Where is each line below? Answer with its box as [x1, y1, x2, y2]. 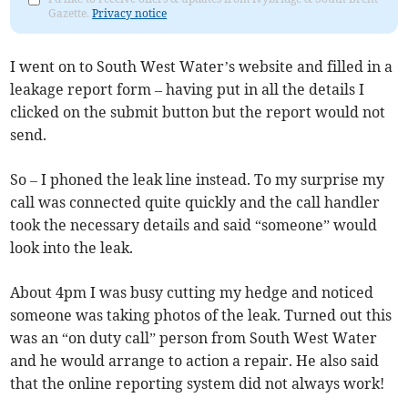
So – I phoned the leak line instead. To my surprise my [10, 170, 385, 189]
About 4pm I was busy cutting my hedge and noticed [10, 283, 374, 302]
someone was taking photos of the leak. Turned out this [10, 306, 393, 325]
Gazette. [48, 6, 93, 21]
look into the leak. [10, 239, 134, 258]
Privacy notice [92, 6, 168, 21]
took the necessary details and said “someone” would [10, 216, 378, 235]
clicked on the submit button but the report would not [10, 103, 386, 122]
